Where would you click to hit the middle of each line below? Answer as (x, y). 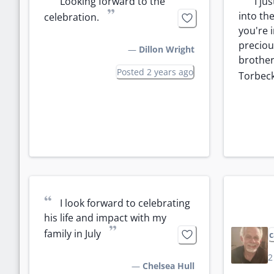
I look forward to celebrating (125, 203)
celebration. (72, 17)
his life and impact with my (105, 217)
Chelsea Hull (168, 265)
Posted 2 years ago (155, 72)
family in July (72, 233)
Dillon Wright (167, 49)
